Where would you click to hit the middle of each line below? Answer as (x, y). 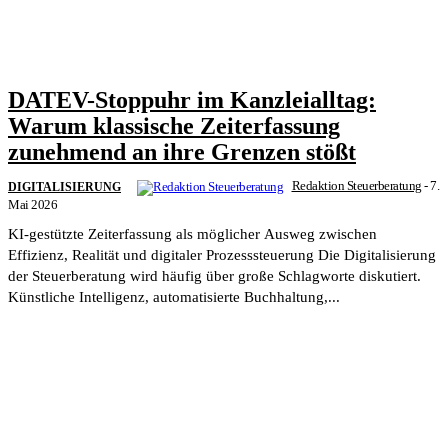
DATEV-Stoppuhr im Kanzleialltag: (192, 99)
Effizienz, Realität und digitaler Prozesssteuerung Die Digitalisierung (163, 254)
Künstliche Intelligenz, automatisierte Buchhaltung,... (174, 296)
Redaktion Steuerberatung (356, 185)
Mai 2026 (32, 204)
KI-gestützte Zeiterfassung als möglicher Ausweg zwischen (192, 233)
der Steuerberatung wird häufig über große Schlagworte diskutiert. (214, 275)
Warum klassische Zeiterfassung (174, 125)
